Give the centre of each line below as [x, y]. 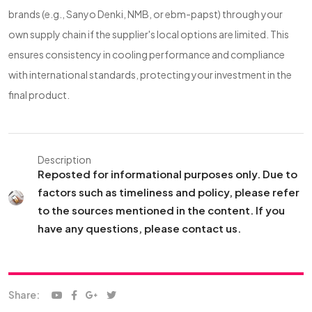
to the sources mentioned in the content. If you [161, 210]
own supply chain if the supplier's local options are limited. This [149, 34]
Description [64, 159]
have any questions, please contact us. [139, 228]
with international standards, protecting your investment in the [150, 75]
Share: [24, 295]
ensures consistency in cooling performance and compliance [147, 54]
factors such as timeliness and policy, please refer [168, 192]
